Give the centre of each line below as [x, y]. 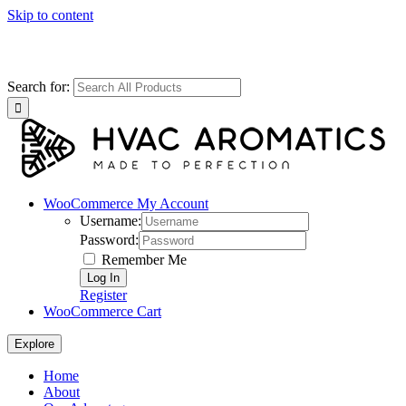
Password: [109, 214]
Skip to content [50, 15]
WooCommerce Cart [102, 286]
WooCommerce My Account [126, 178]
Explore [34, 319]
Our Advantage [87, 383]
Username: [111, 195]
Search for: [39, 61]
